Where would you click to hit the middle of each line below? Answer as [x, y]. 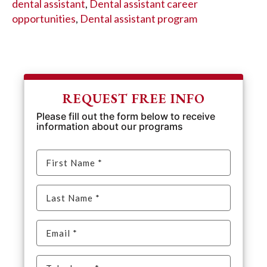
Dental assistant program [139, 18]
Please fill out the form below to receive [126, 116]
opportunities [44, 18]
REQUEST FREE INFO [133, 98]
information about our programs [110, 126]
